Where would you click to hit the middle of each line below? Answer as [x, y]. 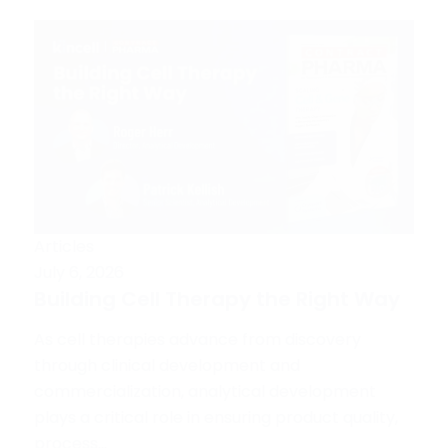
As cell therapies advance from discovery [197, 339]
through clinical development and [166, 365]
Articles [63, 246]
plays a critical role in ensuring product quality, [215, 417]
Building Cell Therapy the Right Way [216, 298]
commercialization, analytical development [204, 391]
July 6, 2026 [78, 272]
